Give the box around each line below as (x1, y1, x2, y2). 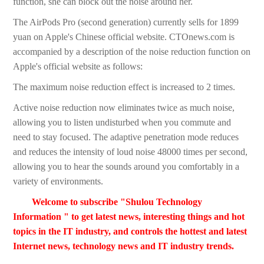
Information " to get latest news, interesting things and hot (13, 212, 245, 222)
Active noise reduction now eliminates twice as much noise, (13, 103, 235, 113)
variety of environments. (13, 176, 104, 187)
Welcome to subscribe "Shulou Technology (32, 197, 203, 207)
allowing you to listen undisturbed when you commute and (13, 117, 232, 128)
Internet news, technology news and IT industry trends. (13, 241, 235, 252)
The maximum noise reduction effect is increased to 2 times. (13, 82, 236, 93)
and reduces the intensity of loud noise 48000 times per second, (13, 147, 248, 157)
